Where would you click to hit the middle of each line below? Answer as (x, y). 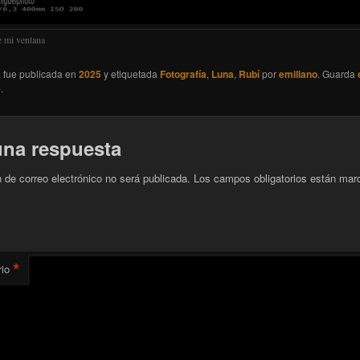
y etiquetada (130, 74)
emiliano (298, 74)
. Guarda (337, 74)
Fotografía (183, 74)
